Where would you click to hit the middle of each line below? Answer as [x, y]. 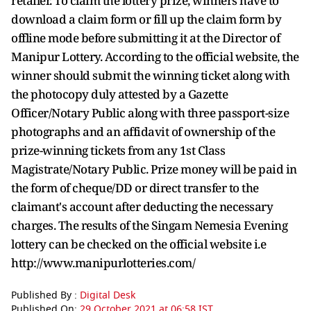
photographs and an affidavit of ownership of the [143, 132]
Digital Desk [108, 295]
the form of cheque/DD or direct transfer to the [135, 188]
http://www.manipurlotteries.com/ [103, 263]
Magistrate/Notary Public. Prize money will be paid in [154, 169]
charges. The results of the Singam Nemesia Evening [149, 225]
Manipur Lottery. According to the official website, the [155, 57]
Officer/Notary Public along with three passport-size [150, 113]
